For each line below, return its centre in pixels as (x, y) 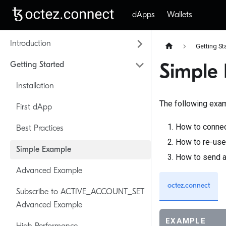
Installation (35, 86)
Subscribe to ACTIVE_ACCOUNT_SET (80, 192)
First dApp (34, 107)
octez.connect (189, 186)
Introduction (31, 44)
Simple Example (44, 150)
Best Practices (40, 129)
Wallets (179, 15)
